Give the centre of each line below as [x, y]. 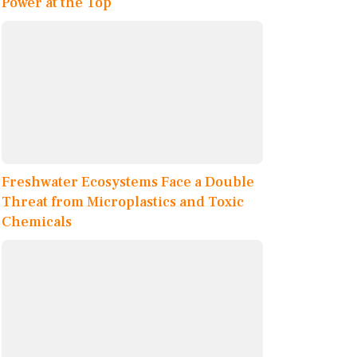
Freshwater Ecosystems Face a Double [128, 182]
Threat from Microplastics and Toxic [123, 202]
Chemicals [37, 222]
